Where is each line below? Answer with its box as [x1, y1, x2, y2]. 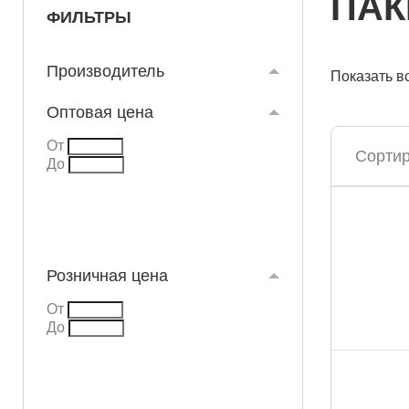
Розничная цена [47, 267, 168, 285]
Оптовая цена [47, 103, 153, 121]
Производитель [47, 62, 164, 80]
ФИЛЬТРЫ [47, 8, 131, 26]
